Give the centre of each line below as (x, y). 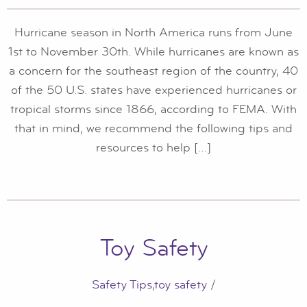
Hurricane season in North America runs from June (153, 32)
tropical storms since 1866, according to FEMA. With (153, 109)
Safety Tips (122, 285)
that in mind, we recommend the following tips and (153, 128)
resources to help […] (153, 147)
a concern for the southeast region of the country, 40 (153, 71)
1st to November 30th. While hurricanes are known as (153, 51)
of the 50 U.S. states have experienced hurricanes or (153, 90)
